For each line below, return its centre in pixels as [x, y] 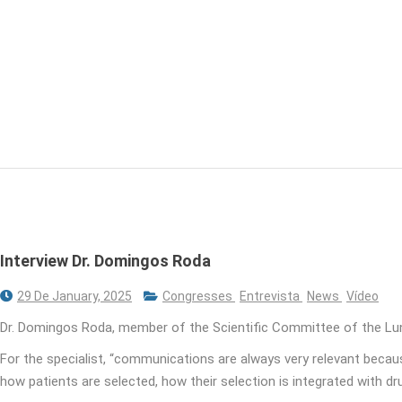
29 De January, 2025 [74, 296]
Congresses [199, 296]
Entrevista [271, 296]
